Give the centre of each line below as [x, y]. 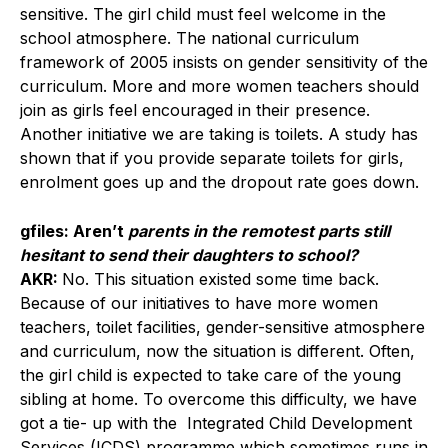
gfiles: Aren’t [74, 231]
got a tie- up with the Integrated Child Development [216, 423]
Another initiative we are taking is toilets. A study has [219, 134]
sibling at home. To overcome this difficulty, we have [218, 399]
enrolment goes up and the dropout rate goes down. [219, 182]
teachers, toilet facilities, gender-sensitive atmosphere [222, 327]
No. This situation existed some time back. [220, 279]
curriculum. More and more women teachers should [219, 86]
